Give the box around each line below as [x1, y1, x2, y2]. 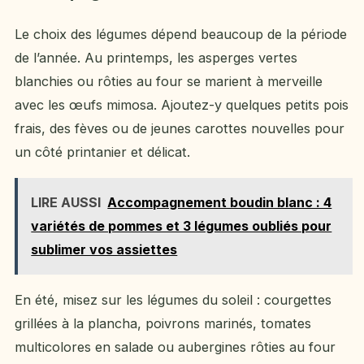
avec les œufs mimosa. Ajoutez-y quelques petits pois [15, 97, 349, 114]
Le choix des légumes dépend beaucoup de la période [15, 26, 347, 43]
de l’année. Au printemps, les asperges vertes [15, 50, 297, 67]
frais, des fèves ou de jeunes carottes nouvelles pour [15, 120, 344, 137]
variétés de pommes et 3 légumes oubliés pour [31, 217, 332, 234]
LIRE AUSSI [31, 193, 102, 210]
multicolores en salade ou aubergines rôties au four [15, 338, 336, 355]
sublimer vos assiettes [31, 240, 178, 258]
